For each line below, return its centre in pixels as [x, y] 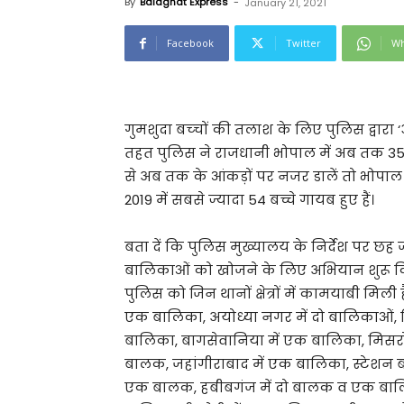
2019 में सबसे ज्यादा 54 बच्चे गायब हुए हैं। [249, 200]
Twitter [303, 43]
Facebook [190, 43]
